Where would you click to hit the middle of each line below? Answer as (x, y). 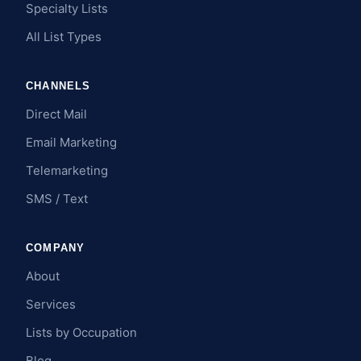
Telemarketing (67, 171)
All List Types (64, 37)
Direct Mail (56, 114)
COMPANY (56, 248)
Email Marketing (71, 143)
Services (51, 305)
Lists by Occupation (81, 333)
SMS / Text (57, 199)
